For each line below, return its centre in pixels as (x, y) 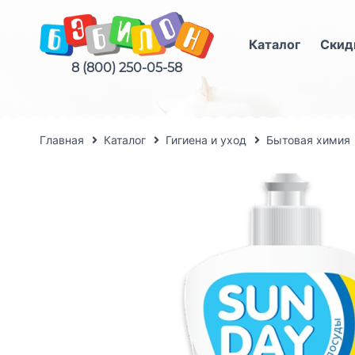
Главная (62, 139)
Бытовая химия (308, 139)
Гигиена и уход (206, 139)
